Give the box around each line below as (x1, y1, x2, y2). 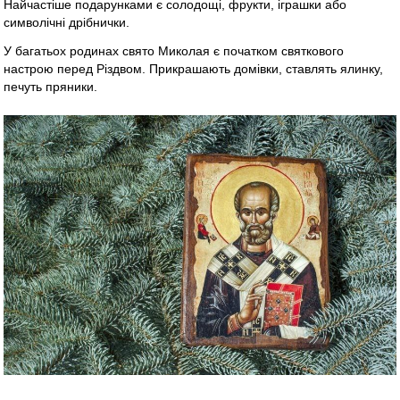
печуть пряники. (4, 79, 98, 95)
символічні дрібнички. (4, 15, 130, 30)
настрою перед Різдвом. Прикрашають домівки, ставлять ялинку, (4, 62, 384, 77)
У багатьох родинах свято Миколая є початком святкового (4, 44, 345, 59)
